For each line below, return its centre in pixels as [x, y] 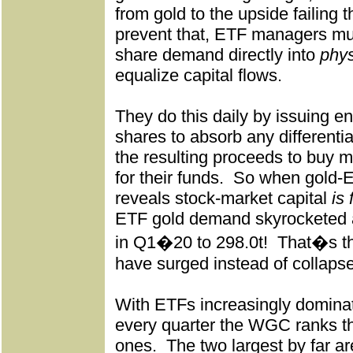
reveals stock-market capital [223, 198]
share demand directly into [217, 55]
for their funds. [169, 178]
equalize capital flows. [199, 75]
